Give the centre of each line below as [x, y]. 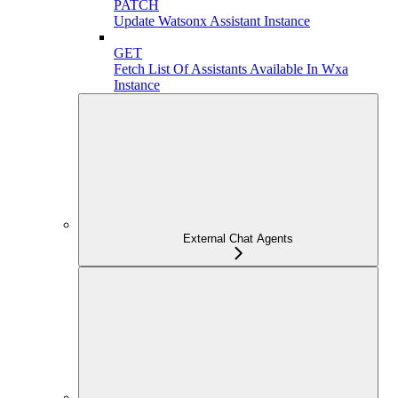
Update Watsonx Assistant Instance [212, 21]
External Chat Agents [238, 239]
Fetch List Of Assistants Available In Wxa [231, 69]
